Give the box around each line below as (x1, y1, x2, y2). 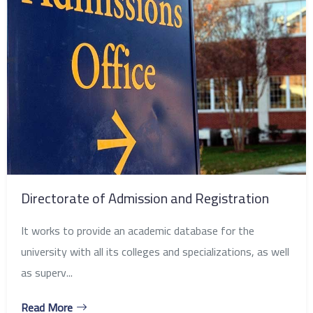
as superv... (21, 261, 73, 283)
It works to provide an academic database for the (21, 219, 254, 241)
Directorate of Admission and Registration (21, 184, 269, 211)
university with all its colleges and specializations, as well (21, 240, 289, 262)
